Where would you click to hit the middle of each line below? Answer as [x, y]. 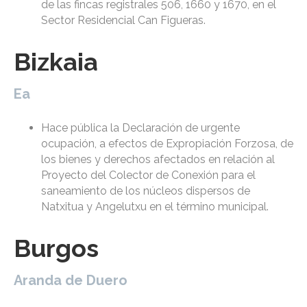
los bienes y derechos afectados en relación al [158, 160]
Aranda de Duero [71, 281]
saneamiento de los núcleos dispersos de [146, 191]
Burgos [56, 248]
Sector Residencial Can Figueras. [123, 21]
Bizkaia [56, 62]
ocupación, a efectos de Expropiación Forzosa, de [167, 144]
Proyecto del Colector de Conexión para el [148, 175]
